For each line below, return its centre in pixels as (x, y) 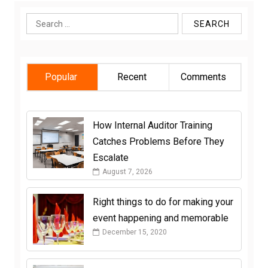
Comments (203, 77)
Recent (132, 77)
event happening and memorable (160, 218)
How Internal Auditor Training (152, 126)
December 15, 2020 (134, 232)
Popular (61, 77)
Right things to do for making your (163, 202)
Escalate (110, 158)
